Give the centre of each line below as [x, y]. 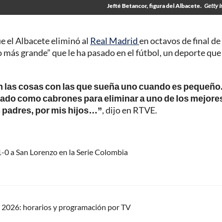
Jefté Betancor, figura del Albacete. [154, 6]
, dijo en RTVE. [130, 110]
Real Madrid [115, 41]
